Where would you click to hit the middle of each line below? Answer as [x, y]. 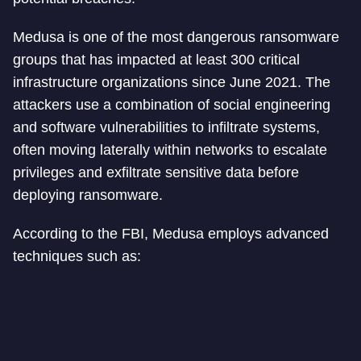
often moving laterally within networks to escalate [170, 150]
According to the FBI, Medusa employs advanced [171, 234]
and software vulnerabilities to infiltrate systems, [166, 127]
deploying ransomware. [88, 195]
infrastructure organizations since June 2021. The [172, 82]
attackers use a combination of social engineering [172, 105]
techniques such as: [77, 256]
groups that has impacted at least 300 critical [156, 60]
